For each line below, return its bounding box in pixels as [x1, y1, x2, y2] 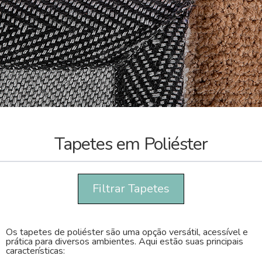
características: [6, 244, 65, 257]
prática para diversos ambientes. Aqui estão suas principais [6, 235, 243, 248]
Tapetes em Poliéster [54, 132, 208, 156]
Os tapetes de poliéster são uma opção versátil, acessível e [6, 226, 248, 239]
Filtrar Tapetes [92, 181, 170, 196]
